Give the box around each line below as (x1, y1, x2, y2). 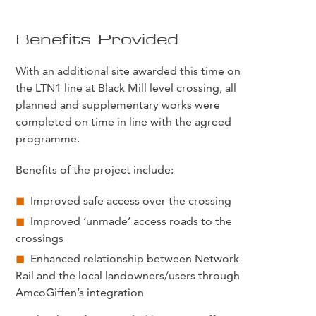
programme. (16, 131, 80, 145)
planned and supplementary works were (16, 97, 221, 111)
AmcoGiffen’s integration (16, 285, 145, 299)
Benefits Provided (16, 29, 179, 49)
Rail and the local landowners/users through (16, 268, 241, 282)
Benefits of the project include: (16, 162, 174, 176)
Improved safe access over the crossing (30, 193, 232, 207)
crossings (16, 231, 64, 245)
